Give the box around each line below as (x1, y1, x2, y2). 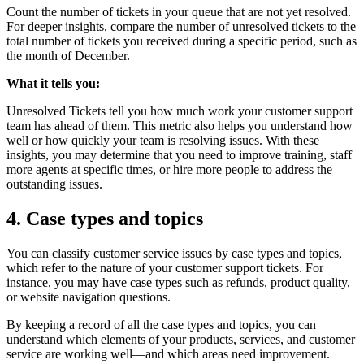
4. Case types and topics (6, 207, 203, 229)
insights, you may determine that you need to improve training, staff (6, 147, 352, 162)
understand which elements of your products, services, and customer (6, 331, 355, 346)
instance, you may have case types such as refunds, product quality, (6, 275, 350, 289)
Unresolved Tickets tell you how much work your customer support (6, 103, 353, 118)
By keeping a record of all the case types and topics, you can (6, 317, 316, 331)
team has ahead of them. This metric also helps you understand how (6, 118, 353, 132)
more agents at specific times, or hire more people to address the (6, 162, 332, 176)
